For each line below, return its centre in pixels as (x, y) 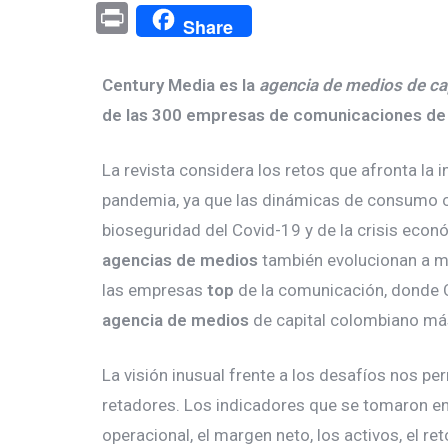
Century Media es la (180, 85)
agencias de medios (180, 260)
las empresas (154, 290)
